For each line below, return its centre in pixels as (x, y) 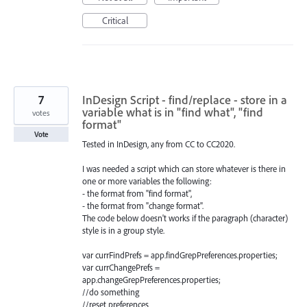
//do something (111, 292)
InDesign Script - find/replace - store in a (185, 99)
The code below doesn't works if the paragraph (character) (185, 218)
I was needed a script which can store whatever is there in (184, 168)
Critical (115, 20)
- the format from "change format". (143, 205)
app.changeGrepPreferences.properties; (151, 280)
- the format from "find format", (137, 193)
